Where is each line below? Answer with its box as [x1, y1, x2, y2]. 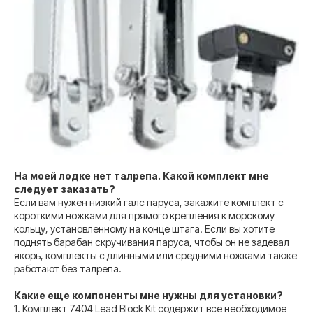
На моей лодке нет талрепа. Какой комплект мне [14, 169, 269, 182]
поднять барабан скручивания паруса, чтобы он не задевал [14, 235, 289, 248]
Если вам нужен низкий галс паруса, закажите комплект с [14, 196, 284, 208]
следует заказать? [14, 182, 115, 195]
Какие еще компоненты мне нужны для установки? [14, 289, 283, 301]
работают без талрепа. [14, 262, 122, 275]
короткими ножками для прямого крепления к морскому [14, 209, 275, 221]
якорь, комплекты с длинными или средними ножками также [14, 249, 297, 261]
